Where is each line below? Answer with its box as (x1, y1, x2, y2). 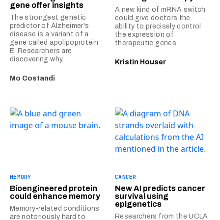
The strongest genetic (10, 14, 86, 21)
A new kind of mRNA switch (115, 6, 206, 13)
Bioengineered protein (10, 184, 97, 193)
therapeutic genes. (115, 39, 178, 47)
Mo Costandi (10, 75, 55, 82)
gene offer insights (10, 1, 83, 9)
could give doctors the (115, 14, 191, 22)
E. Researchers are (10, 47, 72, 55)
